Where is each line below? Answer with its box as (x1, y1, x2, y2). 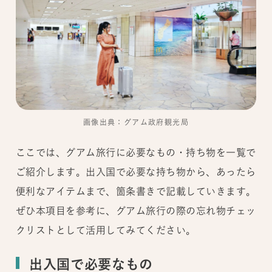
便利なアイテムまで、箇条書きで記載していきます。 (15, 186, 256, 197)
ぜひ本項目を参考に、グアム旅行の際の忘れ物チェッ (15, 205, 256, 217)
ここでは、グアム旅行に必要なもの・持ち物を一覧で (15, 147, 256, 158)
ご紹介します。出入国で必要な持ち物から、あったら (15, 166, 256, 178)
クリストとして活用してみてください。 (15, 225, 196, 236)
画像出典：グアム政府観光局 (83, 118, 189, 127)
